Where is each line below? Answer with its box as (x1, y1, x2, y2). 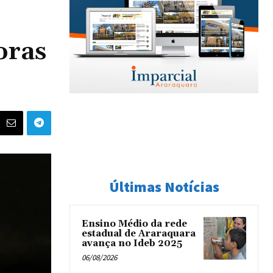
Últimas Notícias (108, 177, 219, 196)
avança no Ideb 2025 (82, 238, 182, 249)
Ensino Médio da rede (82, 218, 187, 230)
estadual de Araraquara (82, 228, 196, 239)
